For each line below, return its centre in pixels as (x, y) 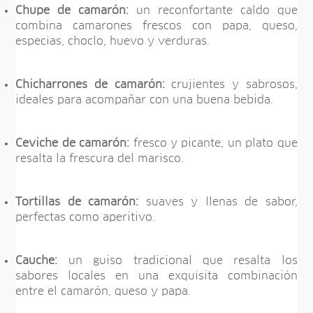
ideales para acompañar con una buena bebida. (145, 100)
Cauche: (37, 261)
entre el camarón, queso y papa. (105, 292)
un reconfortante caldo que (213, 11)
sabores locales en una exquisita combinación (156, 276)
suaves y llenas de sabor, (218, 202)
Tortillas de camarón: (77, 202)
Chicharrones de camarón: (90, 85)
